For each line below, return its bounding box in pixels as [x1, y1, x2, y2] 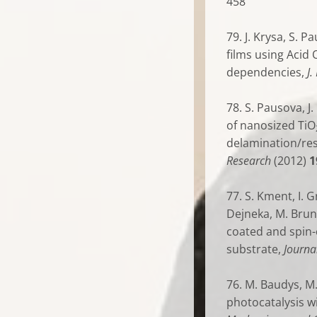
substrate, [226, 241, 284, 257]
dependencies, [226, 64, 307, 80]
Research [226, 153, 271, 168]
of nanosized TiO [226, 117, 316, 133]
